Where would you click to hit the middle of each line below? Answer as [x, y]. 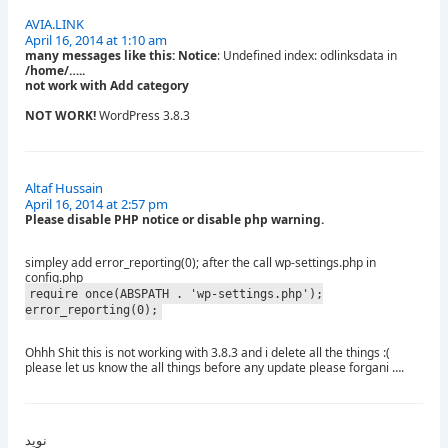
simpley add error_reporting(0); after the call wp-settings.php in [200, 263]
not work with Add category [107, 86]
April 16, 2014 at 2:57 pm [96, 204]
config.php [54, 278]
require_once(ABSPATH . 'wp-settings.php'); [175, 293]
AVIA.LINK [54, 24]
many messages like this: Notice [121, 56]
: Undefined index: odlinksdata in [307, 56]
